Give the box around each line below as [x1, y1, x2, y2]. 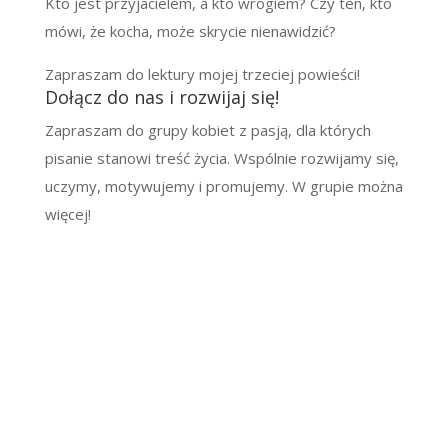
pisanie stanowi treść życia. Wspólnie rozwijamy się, [44, 147, 399, 168]
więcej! [44, 203, 91, 224]
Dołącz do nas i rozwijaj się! [44, 84, 279, 109]
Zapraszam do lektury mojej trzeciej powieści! [44, 63, 360, 84]
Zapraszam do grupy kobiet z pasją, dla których [44, 119, 371, 140]
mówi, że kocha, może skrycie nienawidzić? [44, 20, 336, 41]
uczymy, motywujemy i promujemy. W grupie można [44, 175, 403, 196]
